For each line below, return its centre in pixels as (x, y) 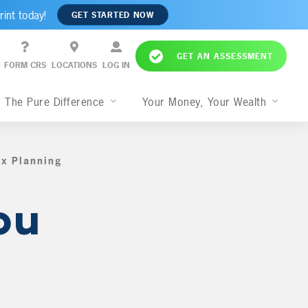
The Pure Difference (57, 102)
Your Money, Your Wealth (206, 102)
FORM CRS (25, 66)
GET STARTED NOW (113, 15)
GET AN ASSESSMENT (224, 56)
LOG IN (116, 66)
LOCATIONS (74, 66)
